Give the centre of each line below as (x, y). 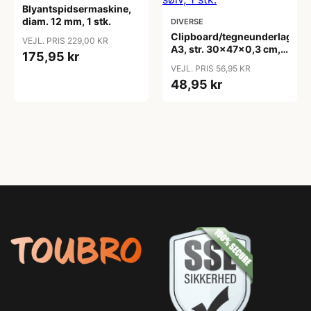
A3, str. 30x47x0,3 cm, (226, 49)
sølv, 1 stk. (195, 61)
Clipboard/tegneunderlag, (233, 36)
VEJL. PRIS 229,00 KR (65, 41)
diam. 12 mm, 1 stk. (67, 21)
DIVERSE (187, 22)
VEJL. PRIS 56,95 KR (211, 68)
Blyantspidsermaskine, (77, 9)
